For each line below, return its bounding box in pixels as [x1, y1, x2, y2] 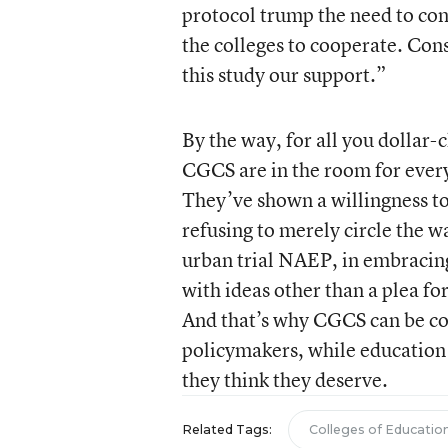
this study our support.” [181, 61, 386, 88]
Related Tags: [181, 422, 272, 437]
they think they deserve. [181, 366, 388, 393]
